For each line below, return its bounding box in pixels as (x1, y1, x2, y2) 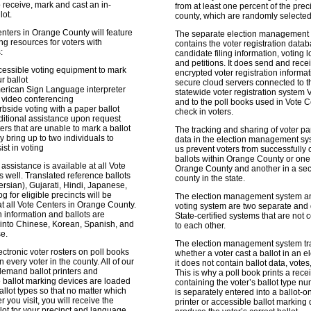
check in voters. (175, 107, 233, 117)
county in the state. (175, 174, 245, 183)
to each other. (175, 221, 226, 230)
